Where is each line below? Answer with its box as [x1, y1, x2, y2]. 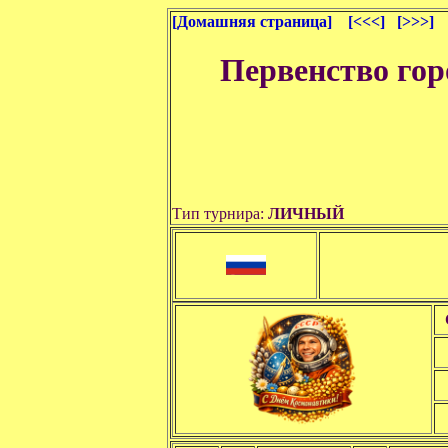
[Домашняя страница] [172, 13, 332, 30]
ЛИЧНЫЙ [268, 205, 348, 223]
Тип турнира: [172, 205, 268, 223]
